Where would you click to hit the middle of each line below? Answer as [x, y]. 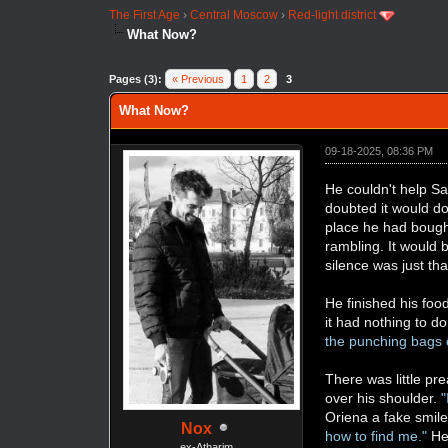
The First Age [145, 15]
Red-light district [332, 15]
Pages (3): [136, 78]
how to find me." [376, 435]
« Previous [198, 78]
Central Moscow [234, 15]
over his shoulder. [383, 397]
